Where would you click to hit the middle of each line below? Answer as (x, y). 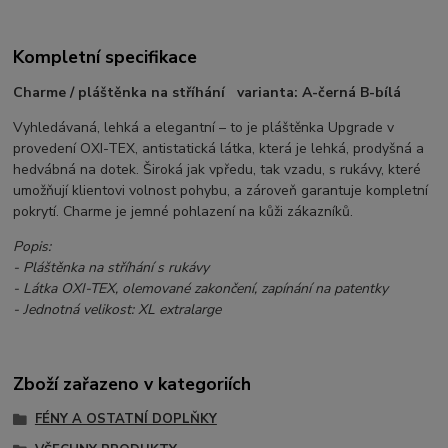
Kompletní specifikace (105, 56)
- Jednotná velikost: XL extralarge (117, 310)
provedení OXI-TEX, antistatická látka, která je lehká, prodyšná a (219, 149)
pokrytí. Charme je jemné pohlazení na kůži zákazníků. (183, 212)
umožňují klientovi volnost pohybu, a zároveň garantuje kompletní (221, 191)
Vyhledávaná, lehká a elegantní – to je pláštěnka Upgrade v (204, 128)
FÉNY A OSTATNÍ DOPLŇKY (125, 418)
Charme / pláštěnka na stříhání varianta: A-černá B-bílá (207, 93)
